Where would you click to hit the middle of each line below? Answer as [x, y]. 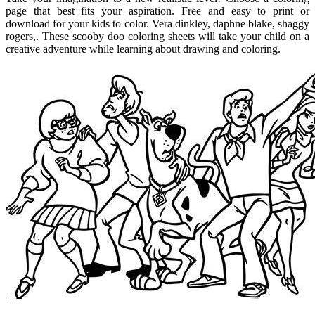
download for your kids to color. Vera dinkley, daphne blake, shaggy [157, 23]
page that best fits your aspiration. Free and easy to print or [157, 11]
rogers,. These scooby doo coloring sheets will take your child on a [157, 36]
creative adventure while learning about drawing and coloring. [143, 49]
